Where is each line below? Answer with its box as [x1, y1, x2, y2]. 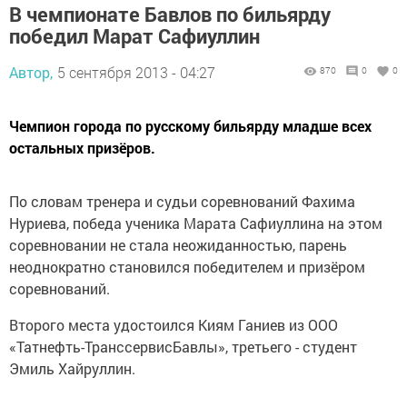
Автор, [9, 63, 53, 83]
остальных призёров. [9, 138, 155, 158]
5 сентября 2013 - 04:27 [57, 63, 215, 83]
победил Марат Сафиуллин [9, 23, 260, 50]
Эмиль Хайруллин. [9, 359, 135, 379]
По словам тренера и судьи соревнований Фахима [9, 192, 355, 212]
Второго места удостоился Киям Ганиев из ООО [9, 315, 338, 335]
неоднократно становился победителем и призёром [9, 257, 365, 277]
